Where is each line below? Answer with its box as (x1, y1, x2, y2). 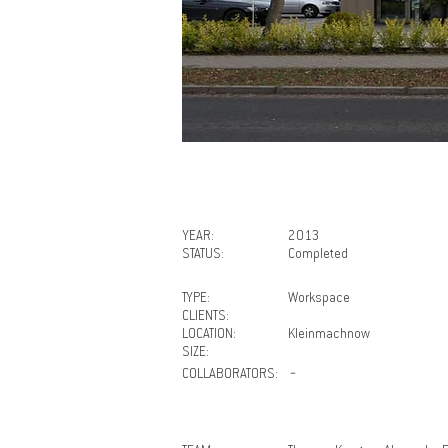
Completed (288, 247, 348, 262)
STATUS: (182, 247, 232, 262)
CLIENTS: (182, 309, 229, 324)
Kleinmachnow (288, 327, 370, 342)
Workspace (288, 291, 350, 306)
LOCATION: (182, 327, 236, 342)
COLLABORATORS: (182, 367, 278, 382)
